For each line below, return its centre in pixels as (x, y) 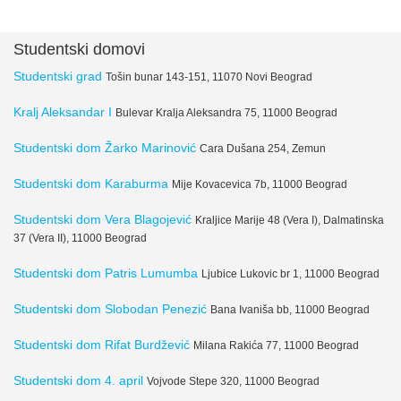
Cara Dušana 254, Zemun (263, 149)
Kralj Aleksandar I (63, 112)
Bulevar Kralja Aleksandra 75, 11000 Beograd (226, 113)
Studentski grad (58, 76)
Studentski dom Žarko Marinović (105, 148)
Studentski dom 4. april (78, 380)
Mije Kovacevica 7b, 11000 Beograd (260, 184)
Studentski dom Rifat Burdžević (102, 345)
